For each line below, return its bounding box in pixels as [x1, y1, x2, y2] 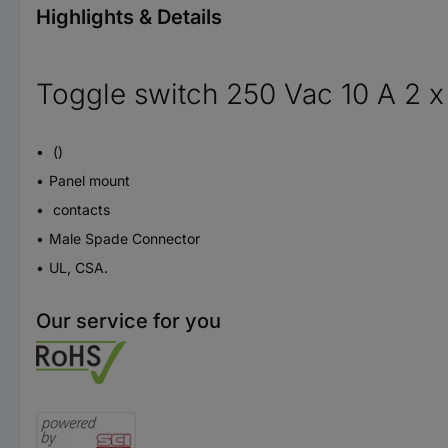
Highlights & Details [36, 4, 222, 29]
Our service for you [36, 308, 221, 333]
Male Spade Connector [49, 229, 200, 247]
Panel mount [49, 171, 130, 189]
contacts [49, 200, 110, 218]
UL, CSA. [49, 258, 108, 276]
